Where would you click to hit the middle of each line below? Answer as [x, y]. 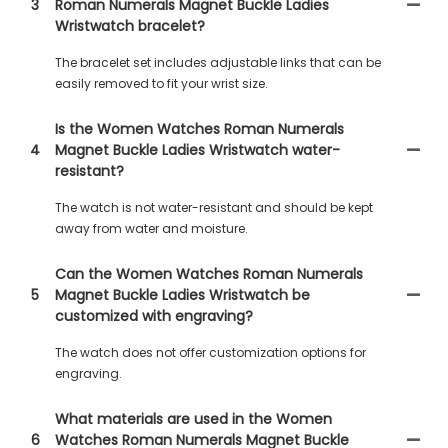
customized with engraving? [154, 316]
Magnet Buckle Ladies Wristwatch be [182, 295]
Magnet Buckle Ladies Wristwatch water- [197, 150]
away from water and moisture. [151, 228]
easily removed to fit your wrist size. [161, 83]
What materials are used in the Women [193, 419]
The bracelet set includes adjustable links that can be [218, 62]
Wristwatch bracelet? [130, 26]
